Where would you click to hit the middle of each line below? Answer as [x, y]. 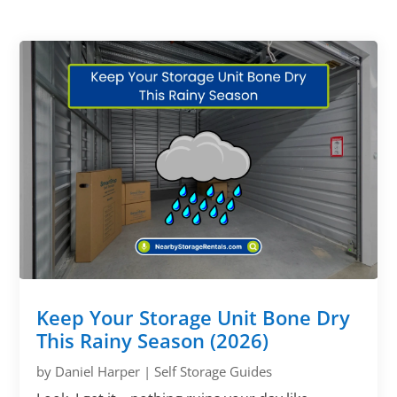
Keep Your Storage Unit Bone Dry [194, 317]
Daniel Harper [98, 371]
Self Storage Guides [214, 371]
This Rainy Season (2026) [153, 340]
